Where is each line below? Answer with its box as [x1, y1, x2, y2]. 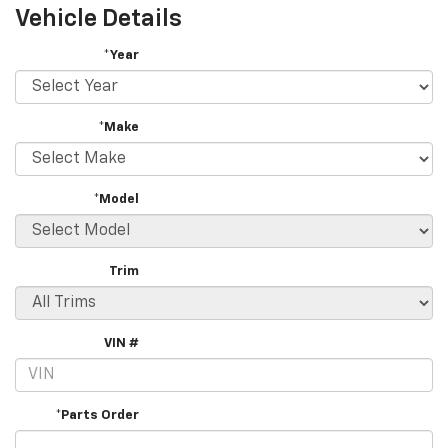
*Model [93, 193, 140, 207]
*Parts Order [55, 409, 140, 423]
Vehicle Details [15, 7, 182, 32]
